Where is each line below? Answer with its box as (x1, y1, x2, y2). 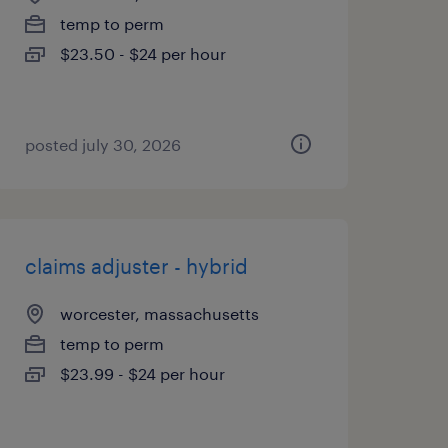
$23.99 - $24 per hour (59, 364, 225, 383)
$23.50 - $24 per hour (59, 44, 226, 63)
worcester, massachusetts (59, 304, 259, 323)
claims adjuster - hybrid (24, 254, 248, 278)
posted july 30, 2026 (24, 135, 181, 154)
